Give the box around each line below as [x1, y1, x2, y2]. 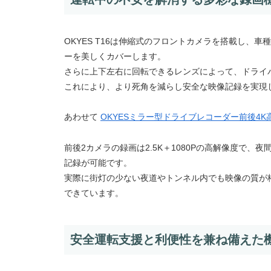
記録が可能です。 [64, 157, 132, 168]
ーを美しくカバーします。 [64, 51, 166, 62]
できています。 [64, 188, 123, 198]
